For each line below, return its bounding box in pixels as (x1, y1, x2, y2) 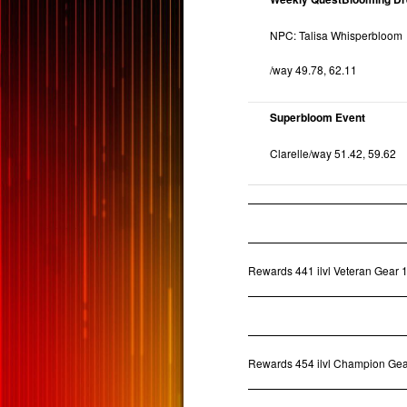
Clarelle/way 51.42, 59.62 (270, 144, 397, 161)
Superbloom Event (270, 109, 366, 126)
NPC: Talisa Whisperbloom (270, 26, 403, 43)
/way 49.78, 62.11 (270, 62, 358, 78)
